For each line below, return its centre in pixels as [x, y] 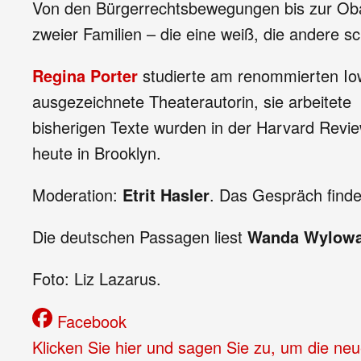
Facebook [92, 321]
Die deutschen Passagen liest [140, 237]
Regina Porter [85, 75]
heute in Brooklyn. [97, 153]
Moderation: [77, 195]
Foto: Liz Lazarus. [97, 278]
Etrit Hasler [166, 195]
